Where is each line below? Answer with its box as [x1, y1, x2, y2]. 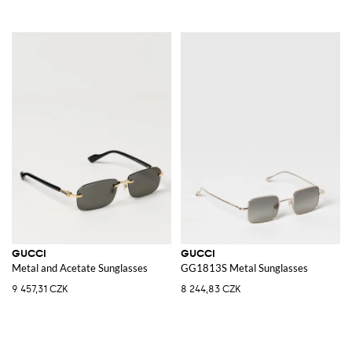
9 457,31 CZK [12, 283, 68, 295]
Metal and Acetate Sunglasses [12, 261, 148, 274]
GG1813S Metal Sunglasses [181, 261, 308, 274]
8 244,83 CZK [181, 283, 240, 295]
